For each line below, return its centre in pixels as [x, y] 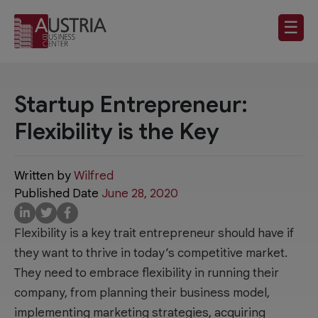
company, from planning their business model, [142, 292]
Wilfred [94, 175]
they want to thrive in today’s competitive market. [151, 253]
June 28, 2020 [140, 193]
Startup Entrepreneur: [131, 104]
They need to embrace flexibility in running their [147, 273]
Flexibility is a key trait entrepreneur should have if [154, 233]
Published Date [58, 193]
